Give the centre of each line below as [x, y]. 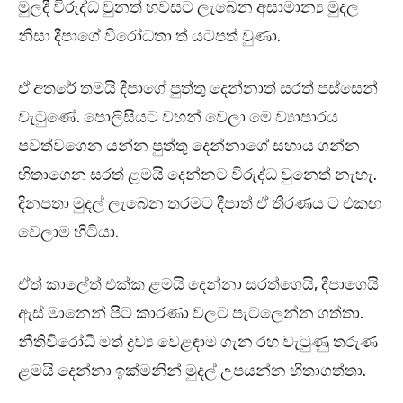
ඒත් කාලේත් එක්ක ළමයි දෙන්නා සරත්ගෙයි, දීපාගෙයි [198, 285]
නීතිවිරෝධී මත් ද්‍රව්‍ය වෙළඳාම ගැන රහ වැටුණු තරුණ [198, 342]
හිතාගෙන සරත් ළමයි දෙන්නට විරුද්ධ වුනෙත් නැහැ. [197, 175]
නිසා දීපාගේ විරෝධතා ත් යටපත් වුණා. [149, 36]
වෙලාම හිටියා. [68, 233]
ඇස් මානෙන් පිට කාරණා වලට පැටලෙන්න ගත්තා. [191, 313]
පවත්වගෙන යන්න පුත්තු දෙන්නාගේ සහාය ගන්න [189, 146]
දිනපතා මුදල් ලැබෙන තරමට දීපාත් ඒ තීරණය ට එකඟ [200, 204]
